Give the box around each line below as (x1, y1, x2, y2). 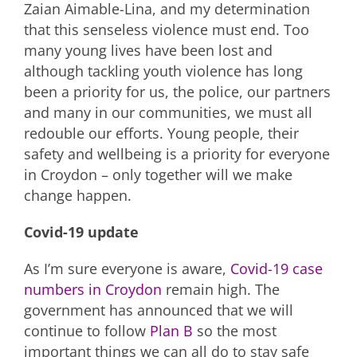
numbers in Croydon (24, 279, 162, 299)
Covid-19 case (230, 258, 323, 278)
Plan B (150, 320, 193, 340)
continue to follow (24, 320, 150, 340)
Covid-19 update (24, 222, 139, 241)
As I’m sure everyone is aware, (24, 258, 230, 278)
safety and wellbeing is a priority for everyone (24, 143, 330, 163)
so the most (193, 320, 277, 340)
